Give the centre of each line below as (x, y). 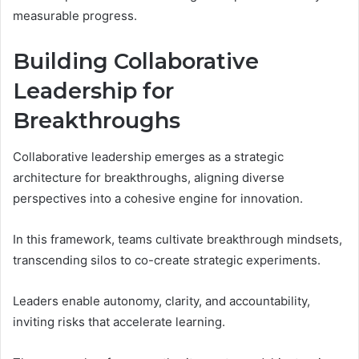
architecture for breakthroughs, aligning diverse (149, 177)
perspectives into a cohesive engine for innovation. (158, 198)
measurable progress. (75, 16)
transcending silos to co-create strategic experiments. (167, 260)
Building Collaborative (136, 62)
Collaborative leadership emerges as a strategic (148, 156)
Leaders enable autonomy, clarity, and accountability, (161, 301)
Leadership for (93, 91)
